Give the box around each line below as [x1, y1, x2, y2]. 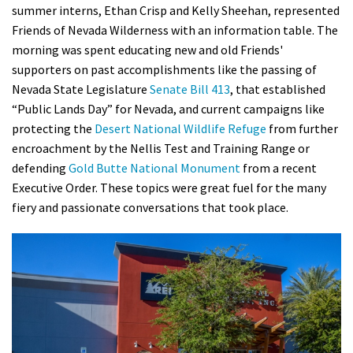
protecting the [12, 121, 95, 137]
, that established [230, 81, 325, 98]
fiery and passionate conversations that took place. [12, 199, 291, 216]
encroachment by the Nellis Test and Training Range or [12, 140, 310, 157]
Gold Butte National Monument [69, 160, 240, 176]
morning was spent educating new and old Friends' [12, 42, 283, 58]
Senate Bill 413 [150, 81, 230, 98]
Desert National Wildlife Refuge [95, 121, 266, 137]
